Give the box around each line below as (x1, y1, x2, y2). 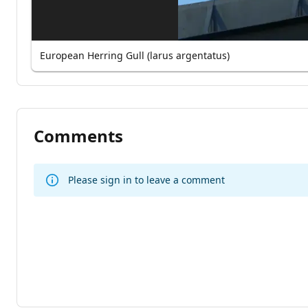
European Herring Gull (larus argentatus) (40, 48, 230, 62)
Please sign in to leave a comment (68, 173, 225, 186)
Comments (34, 124, 123, 147)
